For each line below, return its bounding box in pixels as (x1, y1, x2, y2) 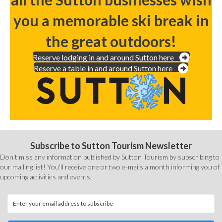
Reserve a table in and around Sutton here (34, 63, 172, 73)
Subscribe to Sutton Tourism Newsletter (30, 140, 192, 151)
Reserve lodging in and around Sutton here (32, 53, 174, 62)
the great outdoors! (46, 32, 176, 50)
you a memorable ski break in (13, 11, 209, 29)
